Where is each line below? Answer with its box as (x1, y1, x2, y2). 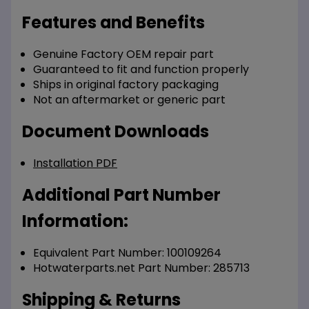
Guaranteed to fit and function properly (33, 61, 249, 77)
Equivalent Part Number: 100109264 (33, 244, 221, 261)
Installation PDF (33, 154, 117, 171)
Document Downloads (22, 119, 209, 143)
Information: (22, 209, 128, 232)
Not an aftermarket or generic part (33, 91, 226, 108)
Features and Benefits (22, 10, 205, 34)
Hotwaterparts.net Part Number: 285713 (33, 259, 250, 276)
